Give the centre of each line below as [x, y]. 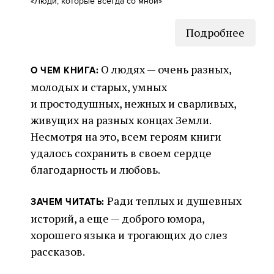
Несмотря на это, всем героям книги [126, 136]
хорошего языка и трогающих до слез [129, 235]
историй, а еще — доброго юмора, [117, 218]
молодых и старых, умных [99, 87]
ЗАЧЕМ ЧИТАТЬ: [68, 202]
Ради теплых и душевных [173, 200]
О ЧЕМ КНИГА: [65, 70]
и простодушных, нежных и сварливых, [133, 103]
